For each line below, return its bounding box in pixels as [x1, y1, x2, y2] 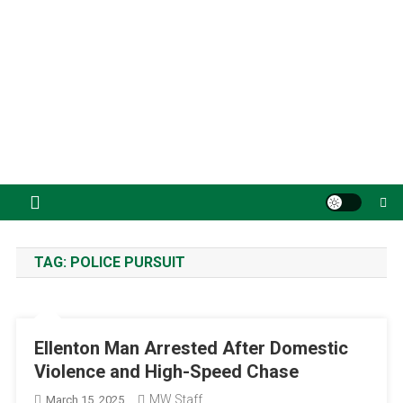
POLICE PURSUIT [69, 253, 185, 271]
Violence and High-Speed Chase [33, 360, 299, 382]
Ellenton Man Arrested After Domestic [33, 336, 348, 359]
